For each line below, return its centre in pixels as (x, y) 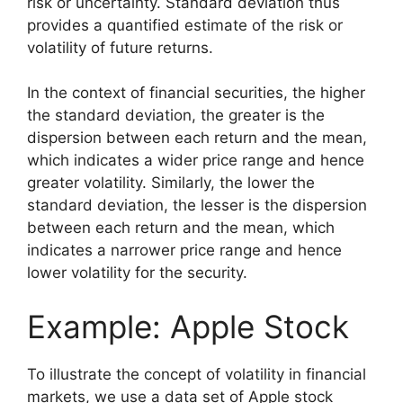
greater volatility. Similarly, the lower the (171, 183)
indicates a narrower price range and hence (184, 251)
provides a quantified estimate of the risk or (185, 25)
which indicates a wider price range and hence (196, 161)
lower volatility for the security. (137, 273)
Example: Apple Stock (188, 326)
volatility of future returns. (120, 47)
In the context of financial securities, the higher (196, 93)
